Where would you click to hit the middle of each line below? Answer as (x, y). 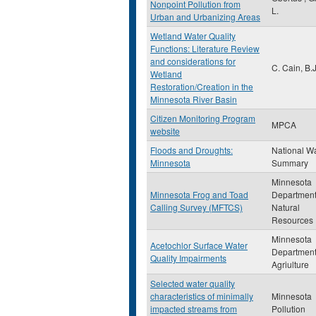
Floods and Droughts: (192, 150)
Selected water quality (193, 283)
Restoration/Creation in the (202, 86)
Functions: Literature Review (205, 48)
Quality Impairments (188, 258)
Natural (286, 207)
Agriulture (290, 264)
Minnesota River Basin (194, 99)
